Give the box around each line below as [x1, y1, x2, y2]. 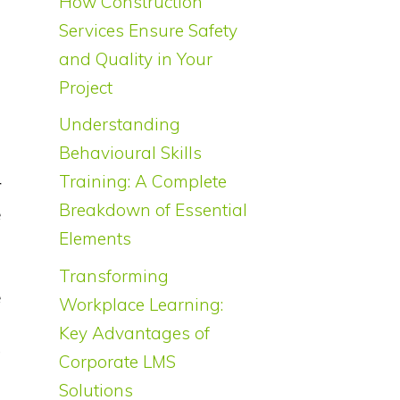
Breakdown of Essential [59, 199, 247, 221]
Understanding [59, 113, 180, 136]
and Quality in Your [59, 47, 212, 70]
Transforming [59, 264, 169, 287]
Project [59, 76, 112, 98]
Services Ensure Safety [59, 19, 237, 41]
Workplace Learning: [59, 293, 223, 315]
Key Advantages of [59, 321, 210, 344]
